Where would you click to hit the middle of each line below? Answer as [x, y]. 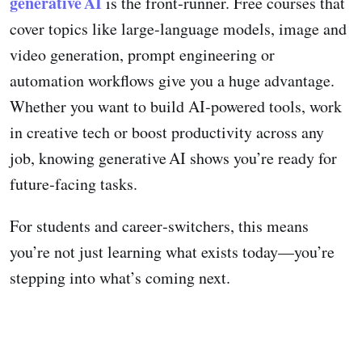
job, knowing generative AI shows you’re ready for [173, 158]
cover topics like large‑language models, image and [178, 29]
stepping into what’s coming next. [120, 278]
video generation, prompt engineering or [142, 55]
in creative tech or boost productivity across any [167, 133]
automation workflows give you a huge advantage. [172, 81]
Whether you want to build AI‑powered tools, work [176, 107]
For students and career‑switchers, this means [159, 226]
